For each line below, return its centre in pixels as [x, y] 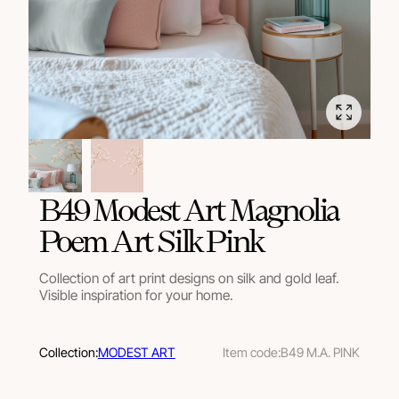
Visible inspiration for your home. [136, 296]
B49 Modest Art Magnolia [189, 208]
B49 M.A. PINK [321, 352]
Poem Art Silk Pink [151, 240]
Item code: [252, 352]
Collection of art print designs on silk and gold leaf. [189, 279]
